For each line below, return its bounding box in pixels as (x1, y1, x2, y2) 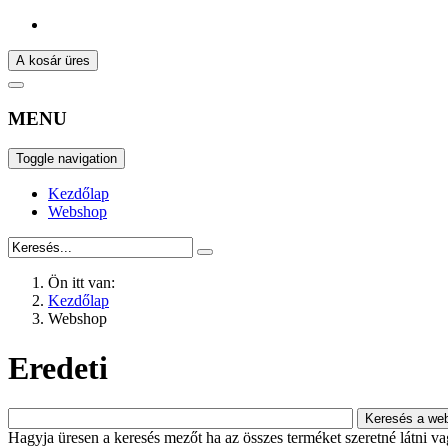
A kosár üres (16, 53, 90, 68)
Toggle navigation (16, 151, 117, 167)
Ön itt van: (48, 274, 115, 292)
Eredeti (8, 349, 108, 386)
